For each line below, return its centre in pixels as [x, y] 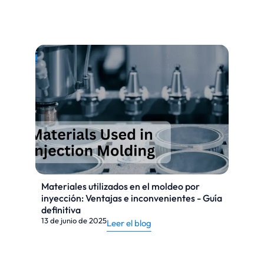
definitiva [61, 210]
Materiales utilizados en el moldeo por [121, 186]
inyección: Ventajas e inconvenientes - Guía [132, 198]
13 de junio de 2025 [74, 220]
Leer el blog [129, 223]
